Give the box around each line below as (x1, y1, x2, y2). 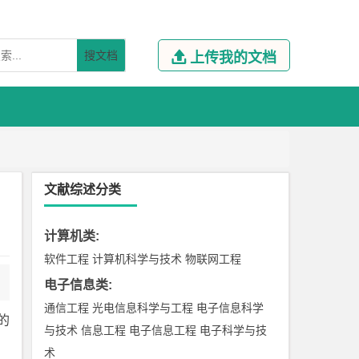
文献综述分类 (44, 183, 122, 196)
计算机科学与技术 (92, 252, 183, 265)
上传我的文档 (189, 50, 276, 66)
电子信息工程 (129, 324, 197, 337)
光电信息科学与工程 (92, 301, 194, 314)
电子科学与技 (200, 324, 268, 337)
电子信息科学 (196, 301, 264, 314)
